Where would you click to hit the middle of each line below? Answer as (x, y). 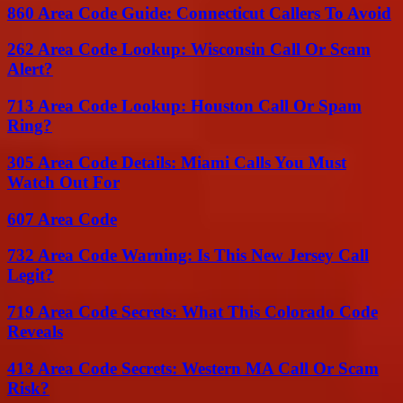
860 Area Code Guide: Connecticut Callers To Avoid (199, 13)
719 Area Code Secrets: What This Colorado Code (193, 311)
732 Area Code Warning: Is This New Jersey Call (188, 255)
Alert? (30, 69)
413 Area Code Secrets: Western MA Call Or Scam (193, 368)
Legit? (31, 275)
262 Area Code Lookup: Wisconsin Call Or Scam (189, 49)
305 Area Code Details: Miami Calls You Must (177, 162)
